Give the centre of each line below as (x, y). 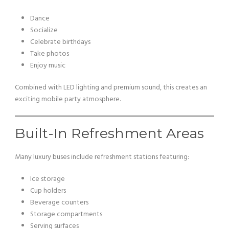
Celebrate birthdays (60, 42)
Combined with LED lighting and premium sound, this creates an (111, 88)
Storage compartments (66, 214)
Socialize (44, 30)
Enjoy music (48, 66)
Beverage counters (59, 203)
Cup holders (48, 191)
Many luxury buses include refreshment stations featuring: (102, 157)
